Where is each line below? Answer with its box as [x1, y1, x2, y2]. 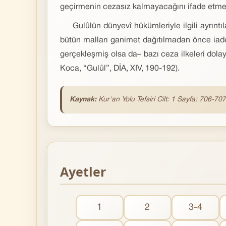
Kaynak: [70, 96, 96, 103]
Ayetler [60, 163, 106, 180]
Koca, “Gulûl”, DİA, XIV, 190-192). [60, 65, 180, 72]
